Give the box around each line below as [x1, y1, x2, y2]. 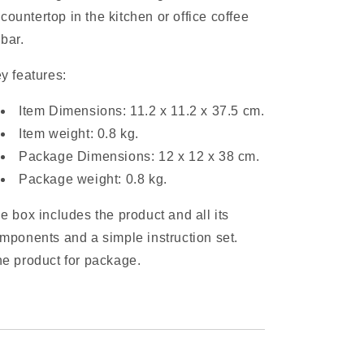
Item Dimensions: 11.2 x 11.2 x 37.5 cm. [19, 103, 265, 118]
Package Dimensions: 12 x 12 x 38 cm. [19, 149, 260, 163]
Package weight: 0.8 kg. [19, 171, 167, 186]
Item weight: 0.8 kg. [19, 126, 139, 141]
